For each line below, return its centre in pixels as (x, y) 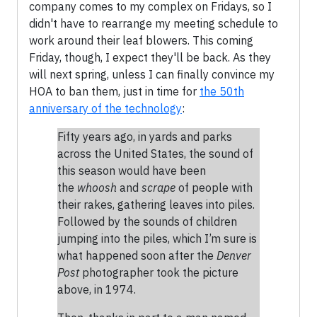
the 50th (222, 91)
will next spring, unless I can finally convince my (152, 74)
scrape (158, 187)
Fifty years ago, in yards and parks (145, 136)
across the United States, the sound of (155, 153)
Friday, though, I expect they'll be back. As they (150, 57)
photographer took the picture (159, 272)
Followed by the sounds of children (147, 221)
